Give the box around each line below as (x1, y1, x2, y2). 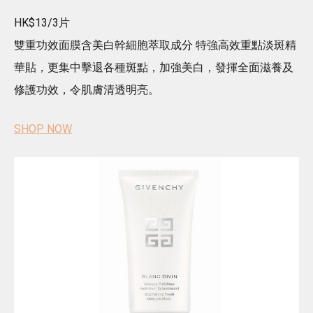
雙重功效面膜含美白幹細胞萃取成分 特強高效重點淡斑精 (14, 38, 296, 52)
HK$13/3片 (14, 16, 70, 30)
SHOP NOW (14, 122, 72, 136)
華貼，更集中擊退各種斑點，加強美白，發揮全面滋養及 (14, 61, 293, 75)
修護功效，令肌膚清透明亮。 (14, 83, 159, 97)
